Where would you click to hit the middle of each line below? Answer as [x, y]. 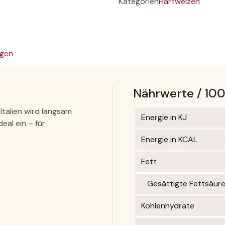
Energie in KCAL [169, 139]
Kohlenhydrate [167, 205]
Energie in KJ [164, 117]
